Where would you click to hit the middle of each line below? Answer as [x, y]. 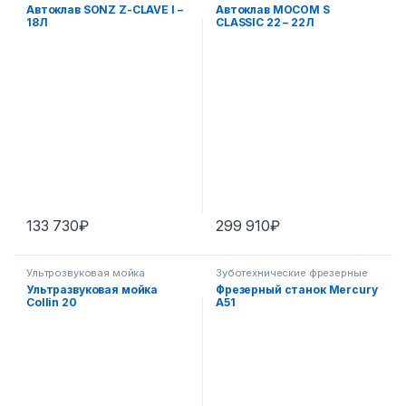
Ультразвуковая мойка [92, 289]
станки [233, 282]
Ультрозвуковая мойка [86, 272]
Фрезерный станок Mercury [297, 289]
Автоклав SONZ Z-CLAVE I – [105, 9]
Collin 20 [52, 302]
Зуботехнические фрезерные [292, 272]
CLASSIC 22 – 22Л [265, 22]
